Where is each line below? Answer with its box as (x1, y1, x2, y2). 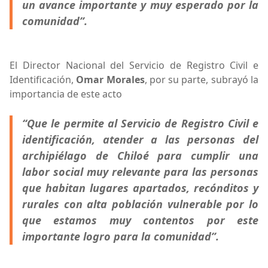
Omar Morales (76, 72, 145, 86)
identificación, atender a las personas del (22, 132, 258, 147)
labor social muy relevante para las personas (22, 164, 258, 179)
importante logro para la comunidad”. (22, 229, 219, 243)
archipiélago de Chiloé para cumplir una (22, 148, 258, 163)
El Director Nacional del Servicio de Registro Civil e (10, 58, 258, 72)
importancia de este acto (10, 87, 124, 100)
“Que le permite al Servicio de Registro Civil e (22, 115, 258, 130)
